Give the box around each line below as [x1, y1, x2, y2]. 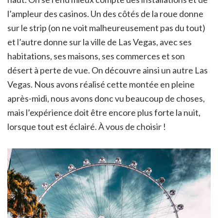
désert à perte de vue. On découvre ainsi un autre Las [7, 64, 208, 75]
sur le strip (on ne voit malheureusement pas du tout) [7, 22, 205, 33]
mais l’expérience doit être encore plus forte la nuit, [7, 107, 200, 118]
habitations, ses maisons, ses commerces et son [7, 50, 185, 61]
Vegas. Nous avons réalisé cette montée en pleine [7, 78, 195, 90]
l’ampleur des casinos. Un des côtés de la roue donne [7, 8, 203, 19]
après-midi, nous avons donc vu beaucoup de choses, [7, 92, 205, 104]
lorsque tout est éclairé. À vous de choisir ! [7, 121, 166, 132]
